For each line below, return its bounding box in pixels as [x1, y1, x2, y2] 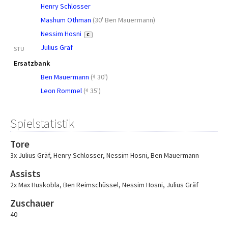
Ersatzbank [14, 59, 50, 68]
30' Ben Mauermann [95, 15, 153, 24]
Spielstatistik [10, 115, 74, 131]
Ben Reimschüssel [63, 180, 119, 189]
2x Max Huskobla [10, 180, 60, 189]
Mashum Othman [41, 15, 91, 24]
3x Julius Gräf [10, 151, 50, 160]
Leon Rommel [41, 86, 82, 95]
